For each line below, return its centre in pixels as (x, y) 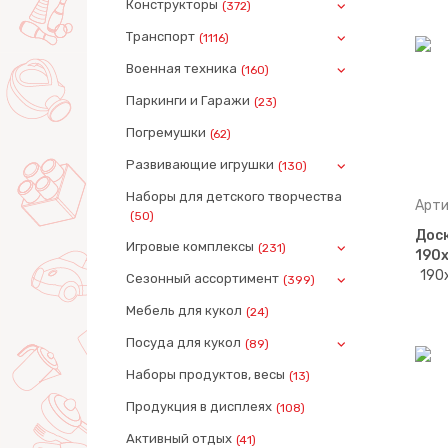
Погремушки (166, 132)
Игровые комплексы (190, 246)
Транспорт (160, 36)
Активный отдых (179, 438)
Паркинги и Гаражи (188, 100)
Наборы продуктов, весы (205, 374)
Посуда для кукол (183, 342)
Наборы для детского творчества (234, 196)
